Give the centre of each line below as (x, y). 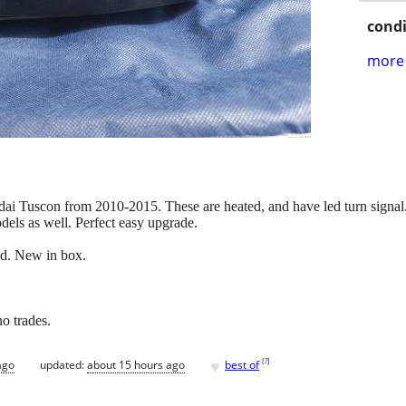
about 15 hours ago (136, 364)
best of (242, 364)
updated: (63, 364)
